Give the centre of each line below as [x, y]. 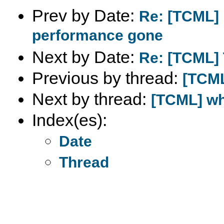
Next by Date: [85, 57]
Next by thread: [91, 99]
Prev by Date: [85, 15]
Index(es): [69, 120]
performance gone [97, 36]
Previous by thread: [107, 78]
